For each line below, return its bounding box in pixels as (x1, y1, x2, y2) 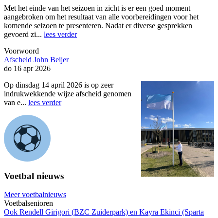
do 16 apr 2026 (4, 64, 51, 73)
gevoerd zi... (4, 30, 44, 39)
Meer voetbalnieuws (4, 190, 66, 199)
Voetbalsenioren (4, 199, 53, 208)
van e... (4, 98, 28, 107)
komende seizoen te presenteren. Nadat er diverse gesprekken (4, 21, 192, 30)
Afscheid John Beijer (4, 55, 69, 64)
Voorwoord (4, 47, 39, 55)
